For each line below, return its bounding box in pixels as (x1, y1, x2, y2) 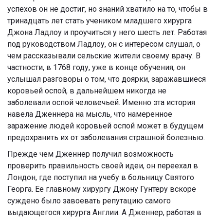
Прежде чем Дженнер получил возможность (7, 149, 174, 159)
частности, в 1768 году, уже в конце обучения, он (7, 63, 185, 73)
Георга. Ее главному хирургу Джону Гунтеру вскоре (7, 184, 196, 194)
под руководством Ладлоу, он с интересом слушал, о (7, 39, 200, 49)
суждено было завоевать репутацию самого (7, 196, 171, 206)
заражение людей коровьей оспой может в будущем (7, 121, 203, 131)
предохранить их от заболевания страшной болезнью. (7, 133, 205, 143)
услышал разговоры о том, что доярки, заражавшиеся (7, 74, 206, 84)
